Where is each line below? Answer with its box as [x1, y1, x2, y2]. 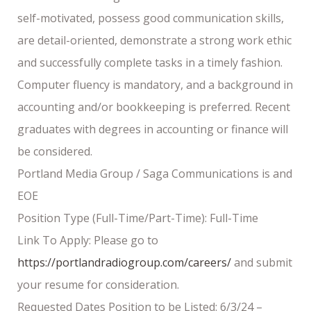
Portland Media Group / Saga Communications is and [17, 165, 292, 181]
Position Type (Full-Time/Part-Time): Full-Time [17, 210, 258, 226]
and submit [231, 254, 292, 270]
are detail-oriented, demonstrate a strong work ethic [17, 32, 292, 48]
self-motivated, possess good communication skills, [17, 10, 284, 26]
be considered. [17, 143, 92, 159]
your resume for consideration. [17, 276, 179, 292]
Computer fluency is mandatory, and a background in [17, 76, 293, 92]
